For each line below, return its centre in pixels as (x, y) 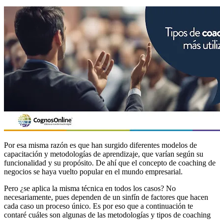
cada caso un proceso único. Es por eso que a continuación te (98, 206)
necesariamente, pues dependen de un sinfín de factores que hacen (106, 197)
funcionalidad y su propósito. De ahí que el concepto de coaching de (110, 163)
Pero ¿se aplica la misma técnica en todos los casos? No (90, 188)
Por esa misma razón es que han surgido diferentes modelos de (100, 145)
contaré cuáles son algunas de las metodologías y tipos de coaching (107, 215)
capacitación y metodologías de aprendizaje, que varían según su (104, 154)
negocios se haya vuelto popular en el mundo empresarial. (93, 171)
